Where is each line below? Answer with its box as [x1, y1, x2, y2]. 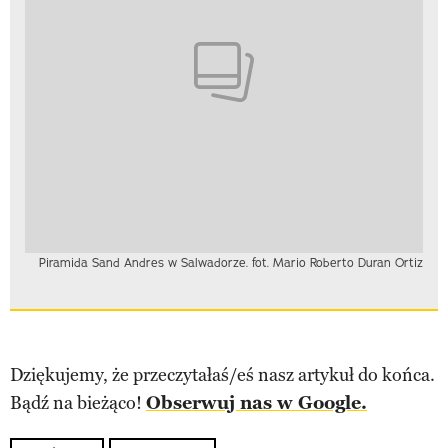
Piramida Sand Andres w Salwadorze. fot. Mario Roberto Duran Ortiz [39, 255, 423, 271]
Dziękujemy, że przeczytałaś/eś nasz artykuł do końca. [10, 364, 435, 387]
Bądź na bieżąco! [10, 392, 146, 415]
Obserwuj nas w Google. [146, 392, 367, 415]
